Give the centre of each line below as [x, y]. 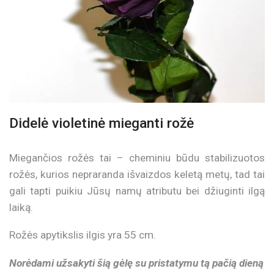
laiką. [21, 207]
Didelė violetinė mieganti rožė [102, 123]
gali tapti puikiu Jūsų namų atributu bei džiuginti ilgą [137, 191]
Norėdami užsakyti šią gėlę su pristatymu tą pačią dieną [136, 263]
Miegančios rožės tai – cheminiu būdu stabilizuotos [137, 157]
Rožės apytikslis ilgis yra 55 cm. [83, 235]
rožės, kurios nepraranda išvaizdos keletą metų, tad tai [137, 174]
